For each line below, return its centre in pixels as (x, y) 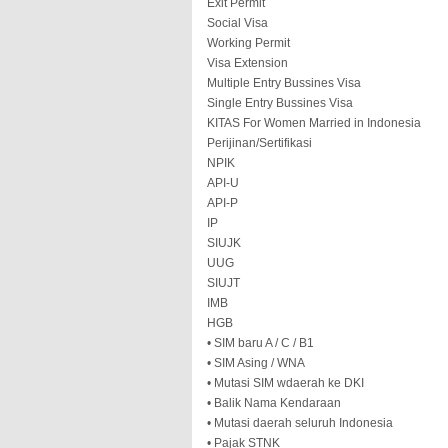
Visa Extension (247, 63)
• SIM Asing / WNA (256, 363)
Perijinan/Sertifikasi (259, 143)
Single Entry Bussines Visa (280, 103)
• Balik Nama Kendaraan (274, 403)
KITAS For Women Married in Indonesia (314, 123)
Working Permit (248, 43)
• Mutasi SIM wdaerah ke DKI (285, 383)
